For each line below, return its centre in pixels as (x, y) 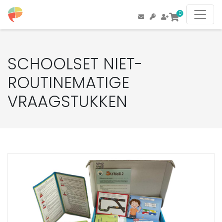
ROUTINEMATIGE (68, 83)
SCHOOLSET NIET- (75, 64)
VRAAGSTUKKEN (67, 101)
